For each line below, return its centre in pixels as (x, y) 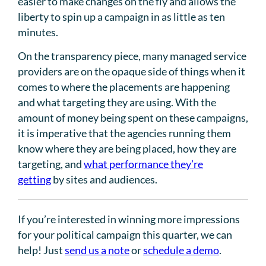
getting (34, 180)
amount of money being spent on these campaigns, (133, 118)
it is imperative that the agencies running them (124, 133)
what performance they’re (143, 164)
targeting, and (51, 164)
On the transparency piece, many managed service (132, 56)
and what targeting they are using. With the (117, 102)
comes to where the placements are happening (124, 87)
